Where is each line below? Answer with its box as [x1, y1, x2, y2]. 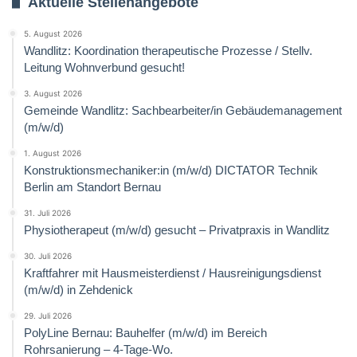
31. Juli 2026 [24, 207, 71, 218]
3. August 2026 [24, 88, 82, 98]
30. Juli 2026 [24, 250, 72, 261]
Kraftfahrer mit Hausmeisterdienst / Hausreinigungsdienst [24, 265, 321, 280]
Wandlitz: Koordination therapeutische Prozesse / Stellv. [24, 43, 312, 57]
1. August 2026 [24, 147, 81, 158]
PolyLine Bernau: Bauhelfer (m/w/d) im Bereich [24, 325, 267, 339]
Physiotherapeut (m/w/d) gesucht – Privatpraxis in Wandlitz [24, 222, 330, 237]
